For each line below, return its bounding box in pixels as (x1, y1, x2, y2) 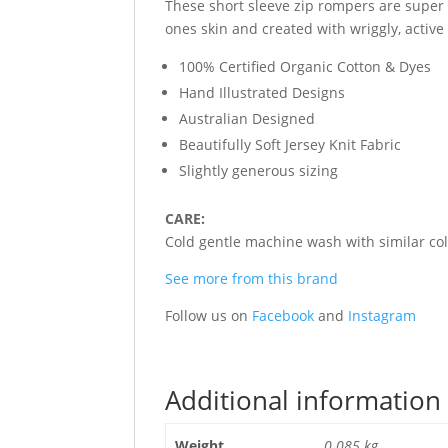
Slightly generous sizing (179, 161, 339, 181)
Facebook (252, 306, 315, 326)
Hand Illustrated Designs (179, 83, 346, 103)
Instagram (348, 306, 417, 326)
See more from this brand (165, 269, 339, 289)
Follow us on (165, 306, 253, 326)
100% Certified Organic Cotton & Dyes (179, 57, 432, 77)
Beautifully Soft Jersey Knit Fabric (179, 135, 402, 155)
